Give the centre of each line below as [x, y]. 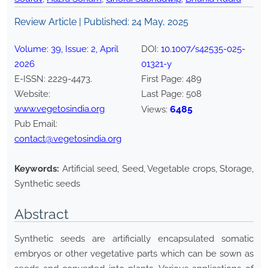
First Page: [164, 79]
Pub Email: [36, 124]
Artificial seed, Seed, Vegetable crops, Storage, [158, 169]
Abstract [42, 214]
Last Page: [164, 94]
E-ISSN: [31, 79]
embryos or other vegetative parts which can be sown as [134, 254]
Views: [156, 110]
